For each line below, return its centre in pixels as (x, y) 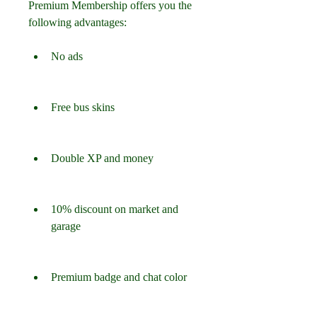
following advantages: (77, 22)
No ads (67, 56)
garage (66, 226)
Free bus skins (83, 107)
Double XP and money (102, 158)
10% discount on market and (115, 209)
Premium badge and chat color (119, 277)
